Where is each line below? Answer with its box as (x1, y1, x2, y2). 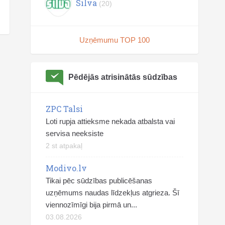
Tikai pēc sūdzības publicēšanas (46, 176, 152, 185)
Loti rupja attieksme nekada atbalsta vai (46, 117, 175, 126)
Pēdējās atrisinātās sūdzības (68, 73, 177, 81)
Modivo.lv (46, 163, 87, 173)
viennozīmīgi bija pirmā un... (46, 200, 137, 209)
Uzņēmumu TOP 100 (79, 36, 150, 44)
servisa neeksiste (46, 129, 103, 138)
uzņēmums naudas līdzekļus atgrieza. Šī (46, 188, 179, 197)
